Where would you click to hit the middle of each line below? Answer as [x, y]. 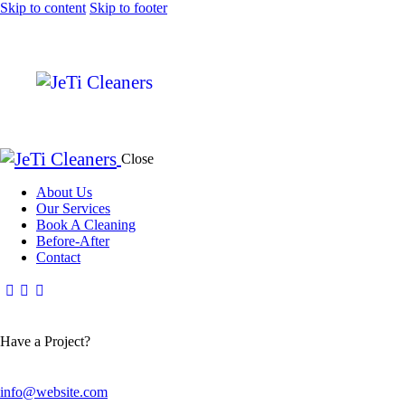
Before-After [73, 241]
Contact [58, 258]
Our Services [73, 209]
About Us [64, 193]
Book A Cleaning [86, 225]
